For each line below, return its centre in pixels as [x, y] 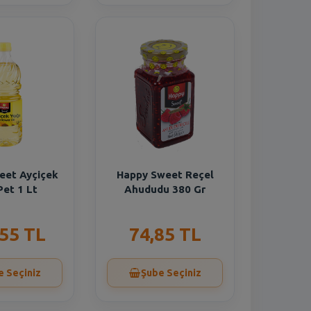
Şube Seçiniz [171, 273]
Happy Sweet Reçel [165, 175]
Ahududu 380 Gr [165, 189]
